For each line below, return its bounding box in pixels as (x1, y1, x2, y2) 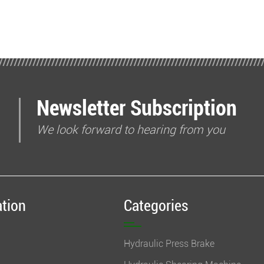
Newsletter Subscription (36, 96, 237, 121)
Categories (124, 197, 189, 214)
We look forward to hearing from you (36, 123, 225, 137)
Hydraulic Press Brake (124, 238, 215, 249)
